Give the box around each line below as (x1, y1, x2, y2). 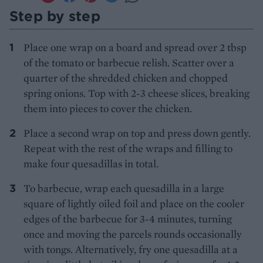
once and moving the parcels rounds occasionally (23, 227, 242, 241)
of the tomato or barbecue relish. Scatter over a (23, 56, 234, 70)
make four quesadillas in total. (23, 157, 159, 171)
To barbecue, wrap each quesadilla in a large (23, 181, 224, 195)
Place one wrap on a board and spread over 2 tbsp (23, 41, 247, 55)
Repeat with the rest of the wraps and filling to (23, 141, 232, 156)
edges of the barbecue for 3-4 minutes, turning (23, 212, 232, 226)
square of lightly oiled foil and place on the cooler (23, 197, 244, 211)
